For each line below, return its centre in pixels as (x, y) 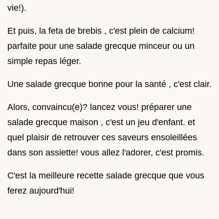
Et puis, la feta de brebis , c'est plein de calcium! (101, 31)
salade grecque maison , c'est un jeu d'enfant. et (101, 122)
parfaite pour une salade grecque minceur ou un (101, 46)
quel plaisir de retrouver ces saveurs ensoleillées (102, 138)
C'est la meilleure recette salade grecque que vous (106, 176)
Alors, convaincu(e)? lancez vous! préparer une (99, 107)
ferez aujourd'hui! (41, 191)
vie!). (17, 8)
